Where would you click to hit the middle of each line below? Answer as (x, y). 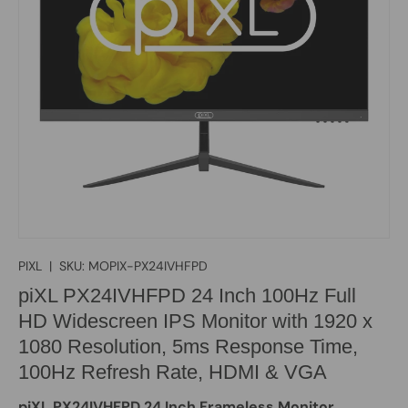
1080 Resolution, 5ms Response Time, (188, 346)
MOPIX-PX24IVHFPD (148, 265)
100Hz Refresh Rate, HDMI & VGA (173, 372)
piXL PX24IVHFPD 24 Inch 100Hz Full (187, 295)
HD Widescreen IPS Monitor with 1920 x (195, 321)
